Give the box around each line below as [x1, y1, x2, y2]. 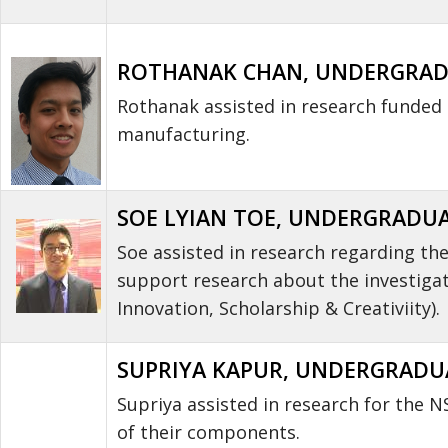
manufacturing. [117, 121, 250, 146]
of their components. [117, 419, 300, 444]
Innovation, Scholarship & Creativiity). [117, 295, 440, 320]
